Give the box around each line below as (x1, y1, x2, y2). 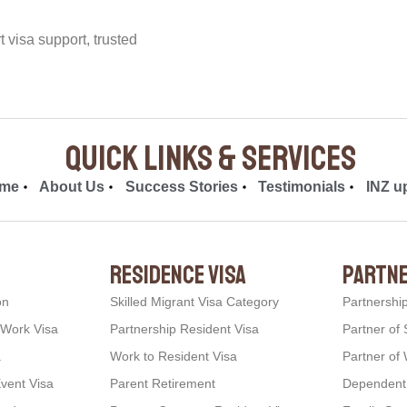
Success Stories (124, 178, 238, 194)
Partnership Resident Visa (110, 321, 259, 336)
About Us (39, 178, 105, 194)
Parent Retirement (110, 375, 215, 391)
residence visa (110, 258, 246, 291)
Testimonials (258, 178, 346, 194)
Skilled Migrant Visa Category (110, 293, 279, 309)
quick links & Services (65, 136, 356, 180)
